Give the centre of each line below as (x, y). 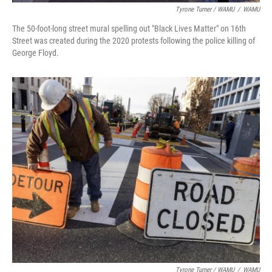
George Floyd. (36, 53)
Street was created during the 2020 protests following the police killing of (134, 41)
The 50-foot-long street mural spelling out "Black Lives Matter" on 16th (129, 29)
